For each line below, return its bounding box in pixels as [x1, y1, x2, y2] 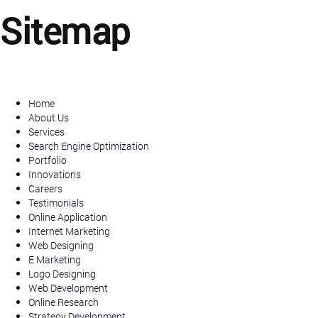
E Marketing [28, 253, 81, 266]
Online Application [28, 210, 107, 224]
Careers [28, 182, 62, 195]
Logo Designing [28, 267, 96, 280]
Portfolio [28, 153, 67, 167]
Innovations [28, 168, 81, 181]
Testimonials [28, 196, 84, 209]
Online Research [28, 295, 99, 309]
